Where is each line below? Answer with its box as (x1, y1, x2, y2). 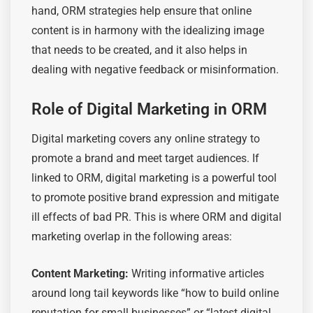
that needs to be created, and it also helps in (31, 43, 247, 57)
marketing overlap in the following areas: (31, 229, 232, 243)
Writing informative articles (129, 266, 264, 280)
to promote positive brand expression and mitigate (31, 190, 279, 204)
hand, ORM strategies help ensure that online (31, 3, 252, 17)
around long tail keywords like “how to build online (31, 286, 279, 300)
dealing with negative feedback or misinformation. (31, 62, 279, 76)
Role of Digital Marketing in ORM (31, 99, 267, 119)
